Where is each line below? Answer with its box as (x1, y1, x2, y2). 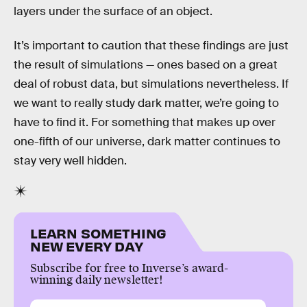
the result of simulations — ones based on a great (14, 57, 278, 72)
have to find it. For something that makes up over (14, 114, 275, 130)
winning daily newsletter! (30, 273, 163, 288)
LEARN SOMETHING (30, 224, 167, 242)
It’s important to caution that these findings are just (14, 38, 288, 53)
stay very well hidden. (14, 153, 127, 168)
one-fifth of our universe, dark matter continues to (14, 134, 280, 149)
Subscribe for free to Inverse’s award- (30, 261, 228, 276)
